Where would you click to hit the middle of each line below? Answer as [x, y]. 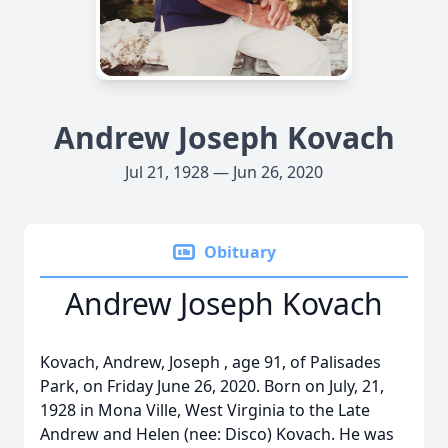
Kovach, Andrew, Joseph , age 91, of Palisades [210, 362]
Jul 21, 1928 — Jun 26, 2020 [224, 172]
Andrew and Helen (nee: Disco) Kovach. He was [217, 434]
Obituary [240, 252]
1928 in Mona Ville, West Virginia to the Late [205, 410]
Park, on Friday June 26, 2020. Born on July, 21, [212, 386]
